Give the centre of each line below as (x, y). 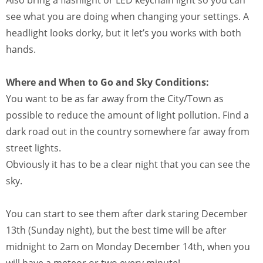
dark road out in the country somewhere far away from (128, 131)
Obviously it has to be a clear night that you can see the (128, 164)
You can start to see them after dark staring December (127, 213)
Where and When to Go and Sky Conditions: (107, 82)
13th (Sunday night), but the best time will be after (116, 230)
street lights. (33, 148)
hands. (21, 49)
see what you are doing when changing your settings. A (127, 16)
